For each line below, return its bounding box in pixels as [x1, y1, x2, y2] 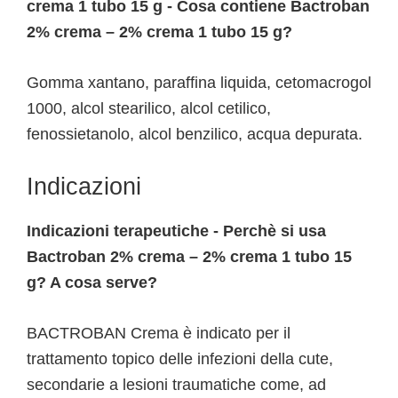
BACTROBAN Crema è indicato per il [27, 324, 291, 342]
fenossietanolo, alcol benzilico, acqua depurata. [27, 125, 362, 143]
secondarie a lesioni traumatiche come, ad [27, 376, 326, 394]
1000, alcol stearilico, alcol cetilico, [27, 99, 271, 117]
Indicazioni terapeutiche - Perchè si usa [27, 222, 326, 240]
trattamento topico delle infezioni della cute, [27, 350, 333, 368]
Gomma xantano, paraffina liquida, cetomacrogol [27, 74, 371, 92]
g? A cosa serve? [27, 274, 157, 291]
